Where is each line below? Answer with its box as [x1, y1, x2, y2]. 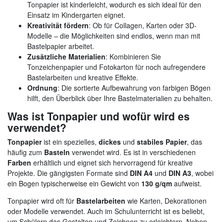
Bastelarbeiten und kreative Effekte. [27, 72, 138, 82]
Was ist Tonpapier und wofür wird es [7, 108, 190, 123]
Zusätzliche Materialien [27, 51, 106, 61]
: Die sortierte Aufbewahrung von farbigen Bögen [57, 82, 211, 93]
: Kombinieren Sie [106, 51, 161, 61]
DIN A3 [168, 167, 191, 178]
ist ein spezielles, [42, 136, 99, 147]
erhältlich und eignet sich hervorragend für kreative [31, 157, 193, 167]
